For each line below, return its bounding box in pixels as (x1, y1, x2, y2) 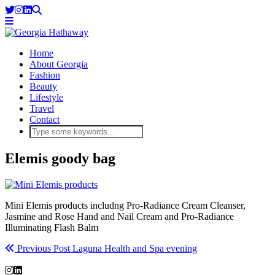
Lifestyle (29, 92, 63, 103)
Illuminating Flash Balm (5, 222, 98, 233)
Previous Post (15, 242, 70, 254)
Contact (29, 114, 60, 125)
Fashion (29, 70, 60, 80)
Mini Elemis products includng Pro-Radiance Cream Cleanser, (5, 199, 246, 211)
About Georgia (29, 59, 88, 69)
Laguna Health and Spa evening (70, 242, 197, 254)
